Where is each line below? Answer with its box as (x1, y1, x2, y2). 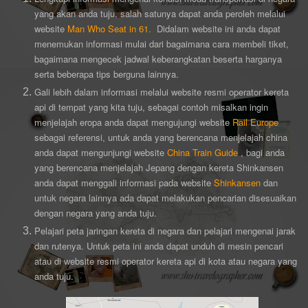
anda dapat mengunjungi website (34, 145, 167, 159)
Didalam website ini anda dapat (151, 21, 280, 35)
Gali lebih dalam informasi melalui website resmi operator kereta (34, 85, 289, 98)
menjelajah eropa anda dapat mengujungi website (34, 115, 232, 129)
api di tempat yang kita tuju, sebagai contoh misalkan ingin (34, 100, 268, 113)
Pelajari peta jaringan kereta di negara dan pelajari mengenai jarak (34, 223, 296, 237)
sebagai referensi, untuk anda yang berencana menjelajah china (34, 130, 287, 144)
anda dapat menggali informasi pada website (34, 175, 214, 189)
